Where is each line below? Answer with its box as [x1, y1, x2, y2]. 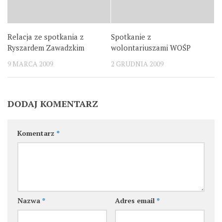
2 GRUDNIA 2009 [111, 58, 164, 68]
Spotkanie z [111, 31, 151, 42]
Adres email [114, 196, 157, 205]
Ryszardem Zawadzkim [7, 42, 84, 53]
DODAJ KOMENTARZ [7, 98, 98, 110]
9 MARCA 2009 [7, 58, 53, 68]
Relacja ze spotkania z [7, 31, 84, 42]
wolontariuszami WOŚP [111, 42, 191, 53]
